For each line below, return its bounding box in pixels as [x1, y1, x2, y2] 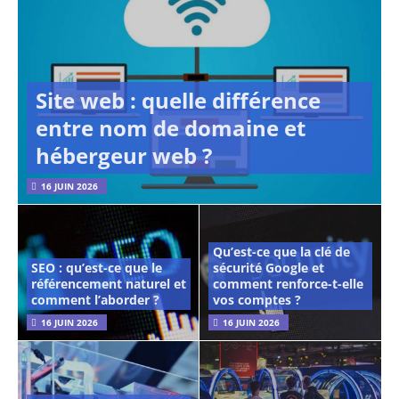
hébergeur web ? [36, 141, 212, 171]
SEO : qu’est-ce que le [31, 259, 162, 277]
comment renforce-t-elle [213, 275, 363, 293]
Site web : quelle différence [36, 85, 321, 116]
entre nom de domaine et [36, 113, 305, 143]
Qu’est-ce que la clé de [213, 243, 350, 261]
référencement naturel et [31, 275, 186, 293]
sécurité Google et [213, 259, 324, 277]
